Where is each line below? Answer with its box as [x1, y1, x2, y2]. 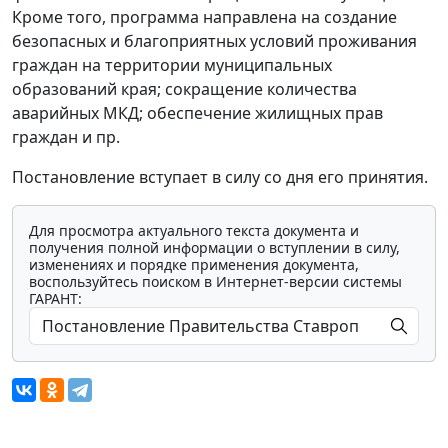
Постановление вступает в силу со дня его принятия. [12, 166, 428, 189]
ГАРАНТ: [29, 289, 82, 309]
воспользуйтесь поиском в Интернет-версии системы [29, 272, 402, 292]
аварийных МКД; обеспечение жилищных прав [12, 102, 383, 125]
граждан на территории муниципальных [12, 54, 332, 77]
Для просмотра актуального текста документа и [29, 221, 359, 241]
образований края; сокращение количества [12, 78, 357, 101]
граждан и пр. [12, 126, 120, 149]
